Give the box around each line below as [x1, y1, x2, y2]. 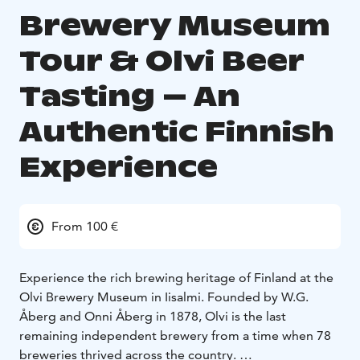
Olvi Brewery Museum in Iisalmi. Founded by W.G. [19, 288, 309, 305]
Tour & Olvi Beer [19, 42, 304, 79]
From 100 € [51, 218, 118, 234]
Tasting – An [19, 77, 240, 114]
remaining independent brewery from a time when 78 [19, 327, 331, 343]
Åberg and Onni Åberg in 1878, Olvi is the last [19, 308, 286, 324]
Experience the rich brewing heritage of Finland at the [19, 269, 333, 285]
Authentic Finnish [19, 112, 334, 149]
